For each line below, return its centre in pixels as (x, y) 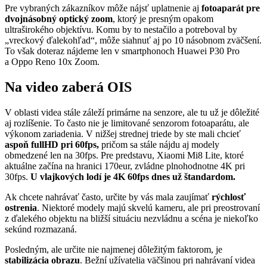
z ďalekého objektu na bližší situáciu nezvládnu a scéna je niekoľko (131, 218)
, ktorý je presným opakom (163, 18)
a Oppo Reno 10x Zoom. (52, 61)
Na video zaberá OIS (68, 87)
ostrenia (21, 207)
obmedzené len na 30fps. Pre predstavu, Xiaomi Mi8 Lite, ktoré (124, 155)
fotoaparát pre (231, 8)
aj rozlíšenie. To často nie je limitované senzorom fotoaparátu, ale (127, 123)
